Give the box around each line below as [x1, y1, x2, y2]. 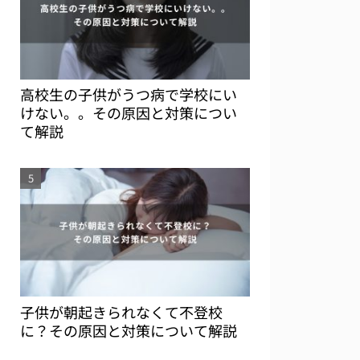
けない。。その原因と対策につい [20, 102, 237, 124]
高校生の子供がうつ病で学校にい [20, 84, 237, 105]
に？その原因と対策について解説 [20, 319, 237, 341]
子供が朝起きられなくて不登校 [20, 301, 223, 322]
